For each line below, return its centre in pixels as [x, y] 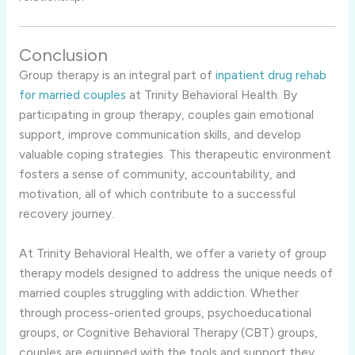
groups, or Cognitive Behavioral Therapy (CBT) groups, [168, 332]
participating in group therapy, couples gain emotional [166, 115]
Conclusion [63, 55]
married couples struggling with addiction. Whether [158, 292]
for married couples [72, 95]
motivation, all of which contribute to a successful [157, 194]
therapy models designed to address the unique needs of [176, 273]
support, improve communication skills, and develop [160, 135]
